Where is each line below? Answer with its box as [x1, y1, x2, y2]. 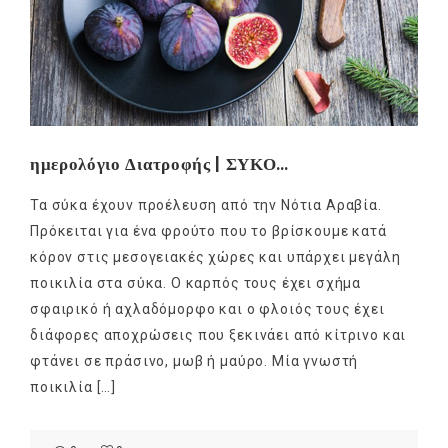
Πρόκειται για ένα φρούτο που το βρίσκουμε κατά [30, 222, 387, 239]
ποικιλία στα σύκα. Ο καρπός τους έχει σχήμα [30, 274, 362, 291]
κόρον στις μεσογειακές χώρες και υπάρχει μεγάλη [30, 248, 401, 265]
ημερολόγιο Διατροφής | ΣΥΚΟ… [30, 151, 290, 176]
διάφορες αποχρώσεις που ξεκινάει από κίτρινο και [30, 326, 407, 343]
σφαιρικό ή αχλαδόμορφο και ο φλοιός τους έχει [30, 300, 385, 317]
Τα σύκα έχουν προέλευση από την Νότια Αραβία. [30, 196, 382, 213]
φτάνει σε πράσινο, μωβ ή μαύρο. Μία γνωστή [30, 352, 359, 369]
